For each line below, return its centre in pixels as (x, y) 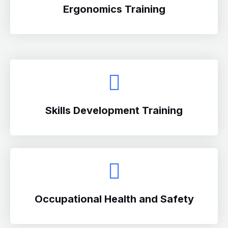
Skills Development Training (114, 110)
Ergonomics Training (114, 9)
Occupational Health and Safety (114, 199)
